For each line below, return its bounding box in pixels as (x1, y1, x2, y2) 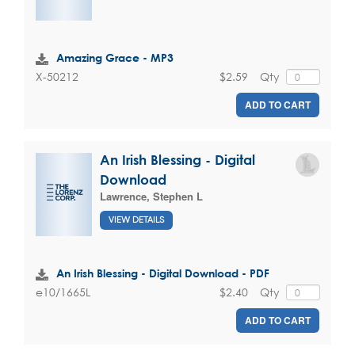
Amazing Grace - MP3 (56, 50, 174, 64)
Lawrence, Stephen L (100, 189, 203, 204)
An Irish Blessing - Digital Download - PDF (56, 265, 269, 280)
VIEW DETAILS (109, 214, 164, 225)
